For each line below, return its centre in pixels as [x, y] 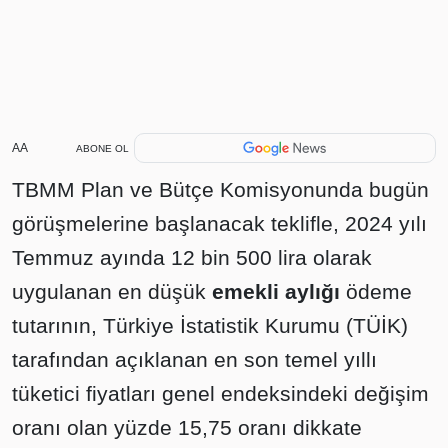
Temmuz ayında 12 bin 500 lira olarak [192, 257]
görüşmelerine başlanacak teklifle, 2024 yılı [219, 223]
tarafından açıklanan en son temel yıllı [194, 359]
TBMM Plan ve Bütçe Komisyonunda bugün [220, 189]
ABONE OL [102, 148]
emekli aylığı [279, 291]
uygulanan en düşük [112, 291]
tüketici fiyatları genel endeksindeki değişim [220, 393]
